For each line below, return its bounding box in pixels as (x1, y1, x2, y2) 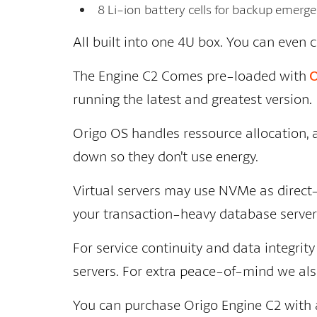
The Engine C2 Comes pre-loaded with (73, 67, 306, 84)
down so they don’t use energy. (73, 147, 258, 165)
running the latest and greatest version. (73, 90, 312, 108)
